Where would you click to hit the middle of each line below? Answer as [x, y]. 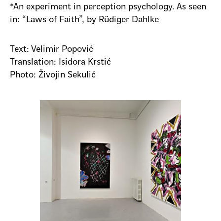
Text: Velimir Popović [52, 49]
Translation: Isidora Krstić [60, 62]
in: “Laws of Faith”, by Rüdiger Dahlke [84, 20]
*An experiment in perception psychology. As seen [108, 7]
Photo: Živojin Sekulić [53, 75]
